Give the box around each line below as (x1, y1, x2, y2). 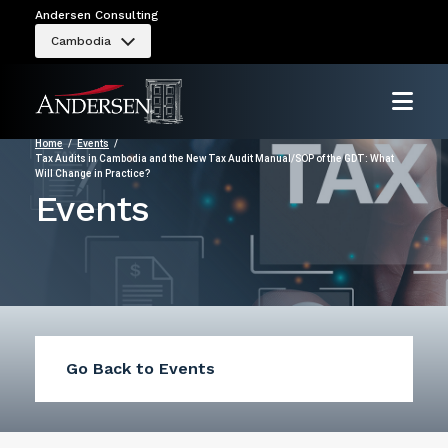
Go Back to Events (66, 359, 215, 379)
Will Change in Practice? (35, 168, 150, 179)
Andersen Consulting (35, 8, 158, 22)
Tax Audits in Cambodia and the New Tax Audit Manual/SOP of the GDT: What (35, 153, 394, 164)
